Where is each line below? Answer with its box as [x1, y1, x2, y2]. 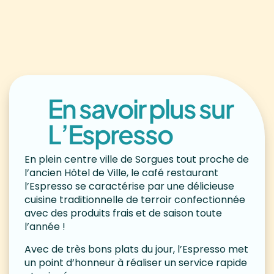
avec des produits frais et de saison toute [24, 206, 222, 220]
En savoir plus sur [48, 91, 233, 124]
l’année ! [24, 219, 65, 234]
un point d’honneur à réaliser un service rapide [24, 255, 247, 270]
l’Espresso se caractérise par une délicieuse [24, 179, 234, 193]
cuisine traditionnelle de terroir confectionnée [24, 192, 245, 207]
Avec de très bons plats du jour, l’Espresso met [24, 242, 248, 256]
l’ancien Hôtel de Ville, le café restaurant [24, 165, 218, 180]
